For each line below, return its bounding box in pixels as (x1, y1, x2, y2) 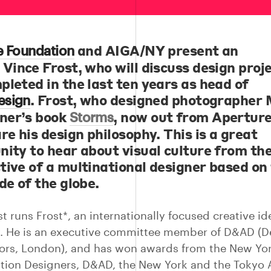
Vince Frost (2, 59, 78, 76)
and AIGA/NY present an (74, 42, 238, 59)
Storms (69, 109, 114, 125)
